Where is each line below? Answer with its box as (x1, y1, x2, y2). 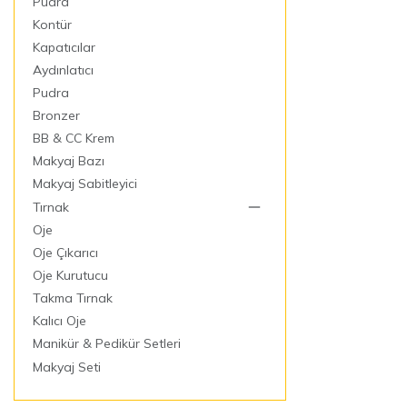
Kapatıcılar (33, 38, 95, 55)
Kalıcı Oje (33, 312, 86, 329)
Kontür (33, 15, 72, 33)
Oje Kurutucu (33, 266, 108, 283)
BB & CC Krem (33, 129, 114, 146)
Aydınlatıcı (33, 61, 94, 78)
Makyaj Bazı (33, 152, 104, 169)
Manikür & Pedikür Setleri (33, 334, 181, 352)
